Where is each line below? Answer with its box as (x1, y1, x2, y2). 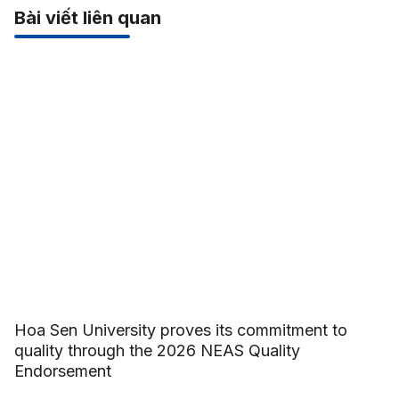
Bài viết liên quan (13, 7, 161, 28)
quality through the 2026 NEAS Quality (13, 341, 300, 361)
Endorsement (13, 362, 111, 381)
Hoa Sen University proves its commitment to (13, 321, 347, 340)
